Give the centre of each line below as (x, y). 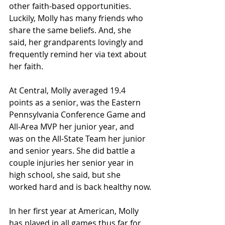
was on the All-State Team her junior (78, 139)
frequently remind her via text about (79, 54)
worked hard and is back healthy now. (80, 187)
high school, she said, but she (66, 175)
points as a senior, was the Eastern (76, 102)
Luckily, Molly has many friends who (77, 18)
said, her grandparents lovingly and (77, 42)
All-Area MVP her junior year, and (73, 127)
